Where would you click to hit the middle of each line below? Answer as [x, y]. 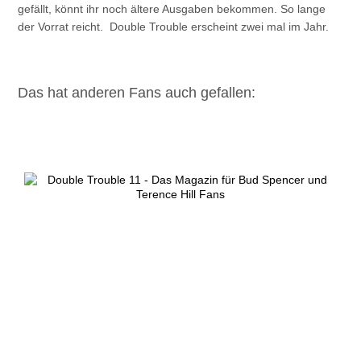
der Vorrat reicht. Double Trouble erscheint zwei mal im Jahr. [175, 27]
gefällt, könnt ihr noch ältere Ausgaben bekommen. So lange [172, 9]
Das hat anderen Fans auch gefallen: [137, 93]
